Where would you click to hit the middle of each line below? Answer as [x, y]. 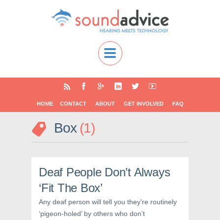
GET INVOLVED [143, 104]
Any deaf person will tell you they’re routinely [108, 202]
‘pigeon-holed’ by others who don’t [92, 214]
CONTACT [73, 104]
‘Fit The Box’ [71, 188]
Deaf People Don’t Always [105, 172]
